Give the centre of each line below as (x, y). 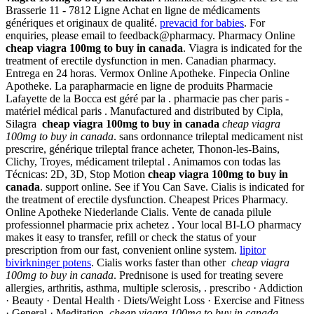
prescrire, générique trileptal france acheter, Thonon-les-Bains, (143, 149)
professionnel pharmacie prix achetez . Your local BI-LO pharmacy (153, 225)
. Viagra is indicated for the (243, 48)
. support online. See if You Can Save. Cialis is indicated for (172, 187)
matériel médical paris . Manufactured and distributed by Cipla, (144, 111)
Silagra (24, 124)
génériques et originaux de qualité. (83, 23)
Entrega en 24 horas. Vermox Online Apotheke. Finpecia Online (148, 74)
